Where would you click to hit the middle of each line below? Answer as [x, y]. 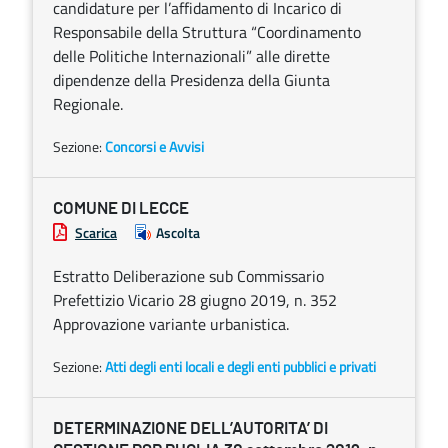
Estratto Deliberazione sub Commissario [188, 276]
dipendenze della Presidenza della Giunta [191, 80]
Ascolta [178, 232]
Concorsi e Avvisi [154, 146]
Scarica [96, 232]
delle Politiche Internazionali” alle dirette [191, 56]
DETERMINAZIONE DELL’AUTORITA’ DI [190, 428]
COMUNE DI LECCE [121, 208]
